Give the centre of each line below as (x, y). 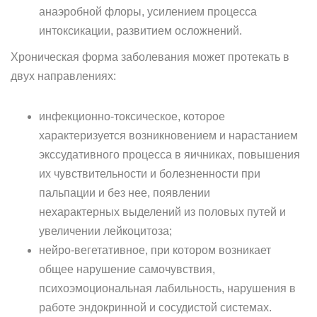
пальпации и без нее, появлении (125, 193)
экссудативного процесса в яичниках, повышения (169, 155)
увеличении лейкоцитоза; (105, 231)
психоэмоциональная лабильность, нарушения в (167, 288)
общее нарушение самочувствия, (127, 269)
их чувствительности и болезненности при (150, 174)
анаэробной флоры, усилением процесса (148, 12)
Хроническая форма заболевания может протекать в (150, 57)
